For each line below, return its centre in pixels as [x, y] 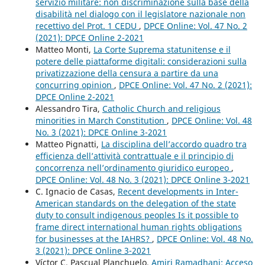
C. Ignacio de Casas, [76, 191]
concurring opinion [75, 85]
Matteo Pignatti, [68, 144]
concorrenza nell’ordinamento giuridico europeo [133, 167]
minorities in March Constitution [101, 120]
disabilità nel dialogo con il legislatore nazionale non [140, 14]
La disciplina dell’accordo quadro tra [174, 144]
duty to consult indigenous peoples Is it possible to [137, 215]
